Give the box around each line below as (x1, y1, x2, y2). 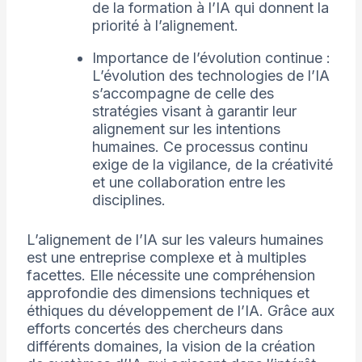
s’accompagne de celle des (91, 85, 274, 103)
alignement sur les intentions (91, 120, 280, 138)
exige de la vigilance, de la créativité (91, 156, 333, 174)
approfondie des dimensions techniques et (26, 284, 309, 302)
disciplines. (91, 192, 166, 209)
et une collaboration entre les (91, 174, 285, 192)
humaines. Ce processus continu (91, 138, 308, 156)
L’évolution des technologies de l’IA (91, 67, 330, 85)
